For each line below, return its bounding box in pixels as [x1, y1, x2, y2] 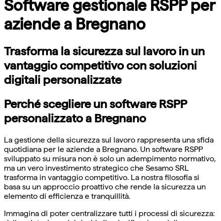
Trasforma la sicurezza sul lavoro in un [4, 44, 205, 59]
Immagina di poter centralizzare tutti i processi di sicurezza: [4, 209, 215, 219]
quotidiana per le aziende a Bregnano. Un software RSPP [4, 145, 203, 154]
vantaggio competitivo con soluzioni [4, 58, 197, 73]
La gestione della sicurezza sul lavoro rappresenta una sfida [4, 135, 214, 145]
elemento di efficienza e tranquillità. [4, 191, 130, 201]
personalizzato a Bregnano [4, 111, 146, 126]
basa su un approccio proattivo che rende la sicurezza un [4, 182, 206, 192]
